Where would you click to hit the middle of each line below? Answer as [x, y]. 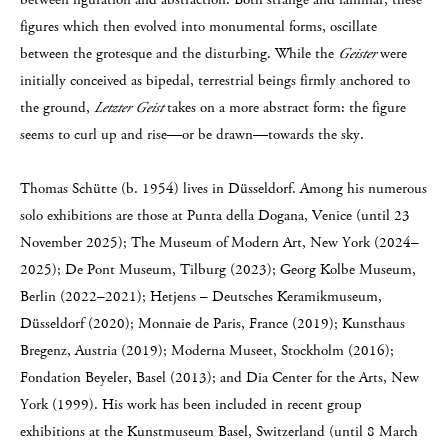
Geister [357, 53]
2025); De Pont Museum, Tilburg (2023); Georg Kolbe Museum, [218, 269]
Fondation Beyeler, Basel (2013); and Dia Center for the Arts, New [219, 377]
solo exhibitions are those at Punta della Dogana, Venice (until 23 [215, 215]
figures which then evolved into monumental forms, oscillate [198, 26]
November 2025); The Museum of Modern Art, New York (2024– [219, 242]
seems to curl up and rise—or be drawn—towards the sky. [194, 134]
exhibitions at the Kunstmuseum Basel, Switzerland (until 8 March [219, 431]
